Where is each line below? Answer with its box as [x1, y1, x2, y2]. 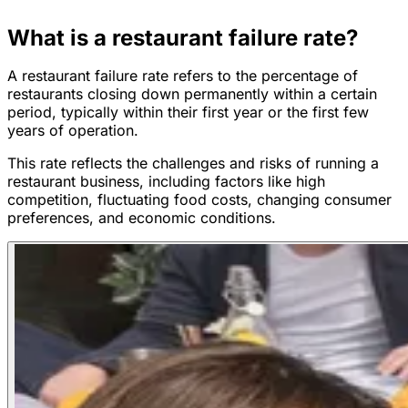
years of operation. [7, 121, 138, 139]
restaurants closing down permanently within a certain [7, 85, 377, 103]
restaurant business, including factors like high [7, 172, 325, 190]
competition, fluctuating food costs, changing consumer [7, 190, 392, 209]
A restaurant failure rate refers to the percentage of [7, 66, 358, 85]
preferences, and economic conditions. [7, 209, 276, 227]
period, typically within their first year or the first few [7, 103, 369, 121]
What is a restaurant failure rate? [7, 25, 358, 51]
